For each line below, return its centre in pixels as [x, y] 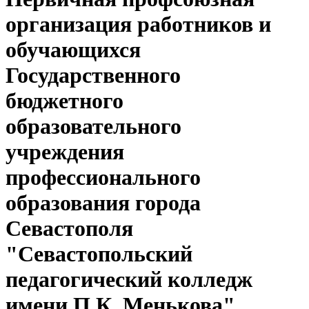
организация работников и [138, 24]
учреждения [65, 152]
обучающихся [73, 50]
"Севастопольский [99, 254]
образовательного [93, 127]
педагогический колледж [129, 280]
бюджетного [64, 101]
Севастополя [69, 229]
